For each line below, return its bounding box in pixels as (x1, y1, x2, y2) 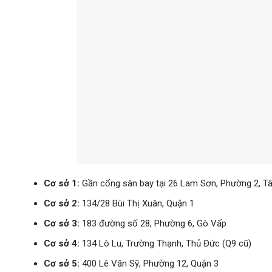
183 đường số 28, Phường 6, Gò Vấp (79, 217, 226, 229)
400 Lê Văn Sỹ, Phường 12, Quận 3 (79, 257, 219, 269)
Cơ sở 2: (43, 197, 80, 209)
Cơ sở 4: (43, 237, 80, 249)
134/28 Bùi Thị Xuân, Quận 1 (79, 197, 194, 209)
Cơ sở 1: (43, 177, 80, 189)
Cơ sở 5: (43, 257, 80, 269)
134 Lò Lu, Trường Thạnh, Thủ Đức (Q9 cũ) (79, 237, 251, 249)
